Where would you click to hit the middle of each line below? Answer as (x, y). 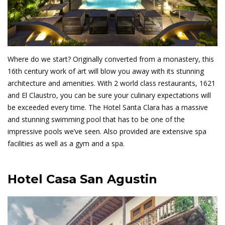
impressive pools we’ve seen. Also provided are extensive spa (107, 131)
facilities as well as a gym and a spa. (66, 143)
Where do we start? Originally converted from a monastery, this (111, 59)
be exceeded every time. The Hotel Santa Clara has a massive (108, 107)
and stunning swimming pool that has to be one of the (96, 119)
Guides (19, 7)
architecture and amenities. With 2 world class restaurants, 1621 (111, 83)
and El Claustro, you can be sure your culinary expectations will (109, 95)
